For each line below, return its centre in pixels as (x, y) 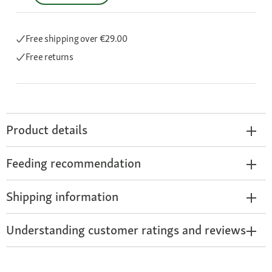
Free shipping (53, 39)
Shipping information (62, 196)
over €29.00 (104, 39)
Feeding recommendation (73, 163)
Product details (47, 130)
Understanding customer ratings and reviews (126, 230)
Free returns (49, 57)
